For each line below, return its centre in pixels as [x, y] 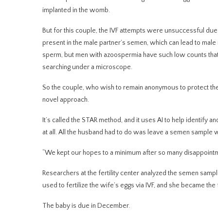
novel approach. [66, 100]
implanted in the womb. [76, 10]
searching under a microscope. [87, 67]
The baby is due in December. [86, 206]
